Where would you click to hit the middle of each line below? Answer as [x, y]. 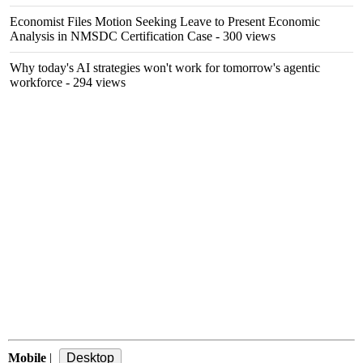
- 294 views [94, 82]
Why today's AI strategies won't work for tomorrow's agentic [165, 68]
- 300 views [244, 36]
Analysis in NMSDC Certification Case [111, 36]
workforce [36, 82]
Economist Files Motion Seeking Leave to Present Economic [165, 21]
